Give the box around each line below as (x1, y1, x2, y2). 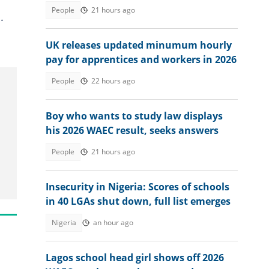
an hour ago (93, 217, 133, 228)
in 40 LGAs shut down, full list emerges (46, 195, 231, 208)
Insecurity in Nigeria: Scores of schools (46, 180, 229, 193)
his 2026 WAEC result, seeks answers (46, 124, 219, 137)
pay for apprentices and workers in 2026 (46, 53, 237, 66)
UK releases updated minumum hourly (46, 38, 232, 52)
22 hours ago (91, 76, 135, 86)
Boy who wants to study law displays (46, 109, 223, 122)
